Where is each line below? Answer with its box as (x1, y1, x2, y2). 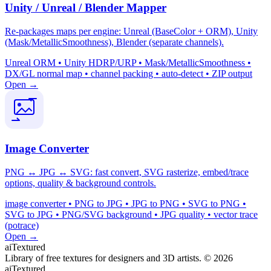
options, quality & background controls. (5, 178, 156, 189)
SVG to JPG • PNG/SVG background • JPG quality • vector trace (5, 209, 258, 220)
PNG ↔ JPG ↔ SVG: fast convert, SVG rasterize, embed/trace (5, 167, 249, 178)
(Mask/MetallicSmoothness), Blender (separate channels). (5, 36, 224, 47)
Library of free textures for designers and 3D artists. (5, 253, 201, 264)
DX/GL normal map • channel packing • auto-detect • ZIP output (5, 68, 252, 79)
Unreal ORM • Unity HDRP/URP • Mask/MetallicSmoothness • (5, 57, 251, 68)
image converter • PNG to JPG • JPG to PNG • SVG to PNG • (5, 198, 246, 209)
